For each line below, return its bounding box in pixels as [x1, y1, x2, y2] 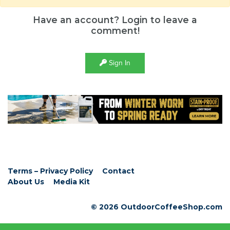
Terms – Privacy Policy [8, 166, 93, 176]
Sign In [107, 59, 130, 68]
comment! [90, 25, 140, 36]
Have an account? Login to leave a [33, 14, 197, 26]
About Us [8, 177, 44, 187]
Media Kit [53, 177, 90, 187]
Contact [102, 166, 135, 176]
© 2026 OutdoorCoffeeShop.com [91, 202, 222, 212]
